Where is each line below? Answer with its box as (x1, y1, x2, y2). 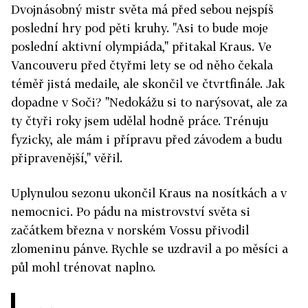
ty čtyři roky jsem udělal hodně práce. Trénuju (11, 113, 268, 129)
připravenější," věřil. (11, 151, 122, 166)
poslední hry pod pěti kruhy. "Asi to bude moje (11, 21, 268, 36)
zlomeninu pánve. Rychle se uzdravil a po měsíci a (11, 241, 288, 256)
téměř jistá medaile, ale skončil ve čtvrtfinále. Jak (11, 76, 285, 91)
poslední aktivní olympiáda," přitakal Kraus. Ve (11, 39, 272, 54)
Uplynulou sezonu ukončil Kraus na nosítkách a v (11, 186, 287, 201)
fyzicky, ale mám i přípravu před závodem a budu (11, 132, 282, 147)
